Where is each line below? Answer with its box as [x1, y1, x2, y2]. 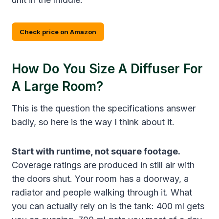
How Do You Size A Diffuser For [12, 61, 203, 76]
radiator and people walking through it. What [12, 187, 192, 197]
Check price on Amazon [20, 27, 96, 36]
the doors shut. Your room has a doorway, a [12, 173, 189, 184]
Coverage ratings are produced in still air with [12, 159, 195, 170]
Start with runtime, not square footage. [12, 146, 180, 156]
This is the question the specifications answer [12, 103, 196, 113]
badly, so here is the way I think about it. [12, 116, 175, 127]
